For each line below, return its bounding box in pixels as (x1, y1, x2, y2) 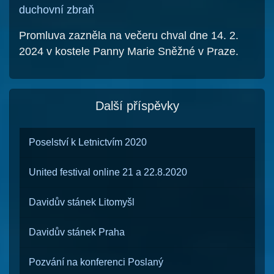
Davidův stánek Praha (29, 227, 125, 237)
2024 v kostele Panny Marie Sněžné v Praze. (19, 45, 239, 57)
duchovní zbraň (19, 4, 94, 16)
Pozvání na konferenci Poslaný (29, 257, 163, 267)
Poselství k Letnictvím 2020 (29, 137, 147, 147)
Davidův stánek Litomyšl (29, 197, 135, 207)
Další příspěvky (95, 99, 179, 113)
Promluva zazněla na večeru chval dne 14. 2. (19, 29, 239, 42)
